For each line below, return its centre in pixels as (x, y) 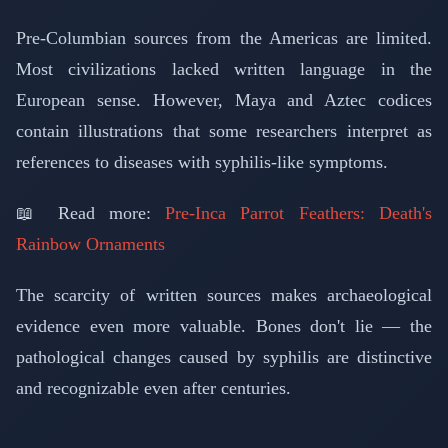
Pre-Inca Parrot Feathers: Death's (299, 213)
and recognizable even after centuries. (153, 388)
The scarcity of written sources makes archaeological (224, 295)
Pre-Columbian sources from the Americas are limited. (224, 38)
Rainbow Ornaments (90, 244)
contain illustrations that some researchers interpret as (224, 131)
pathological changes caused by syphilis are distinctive (224, 357)
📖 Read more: (91, 213)
